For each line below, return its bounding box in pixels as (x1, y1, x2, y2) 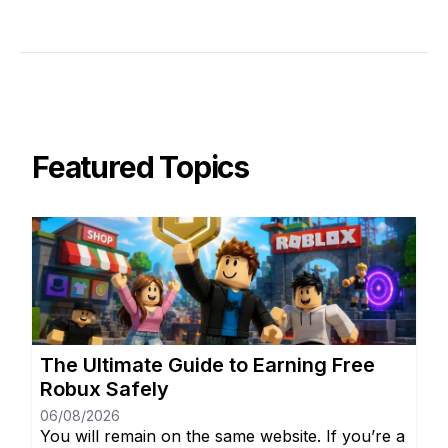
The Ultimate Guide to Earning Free (40, 352, 375, 377)
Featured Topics (32, 148, 249, 185)
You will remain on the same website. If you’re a (40, 425, 405, 446)
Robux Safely (40, 376, 169, 401)
